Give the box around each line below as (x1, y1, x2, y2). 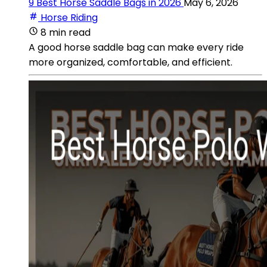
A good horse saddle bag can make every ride (29, 40, 244, 54)
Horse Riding (41, 10, 98, 24)
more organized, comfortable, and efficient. (29, 55, 232, 69)
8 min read (41, 25, 91, 39)
